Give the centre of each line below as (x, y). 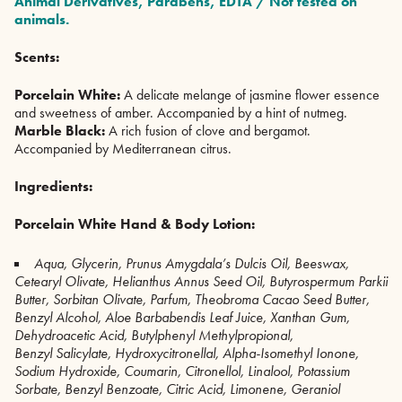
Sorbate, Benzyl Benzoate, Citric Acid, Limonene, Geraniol (177, 389)
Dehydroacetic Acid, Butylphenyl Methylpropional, (154, 335)
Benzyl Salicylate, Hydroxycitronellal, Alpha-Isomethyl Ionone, (187, 353)
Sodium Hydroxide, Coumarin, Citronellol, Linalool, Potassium (182, 371)
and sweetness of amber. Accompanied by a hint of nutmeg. (181, 112)
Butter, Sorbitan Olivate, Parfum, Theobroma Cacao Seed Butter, (192, 299)
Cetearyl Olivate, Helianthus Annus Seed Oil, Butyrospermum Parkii (201, 281)
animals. (42, 19)
